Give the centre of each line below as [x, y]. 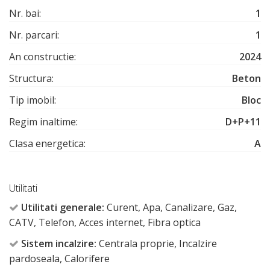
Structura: [31, 78]
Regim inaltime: [43, 121]
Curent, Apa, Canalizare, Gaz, [171, 207]
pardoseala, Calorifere [59, 258]
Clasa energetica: [47, 143]
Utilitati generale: [63, 207]
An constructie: [42, 56]
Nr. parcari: [34, 35]
